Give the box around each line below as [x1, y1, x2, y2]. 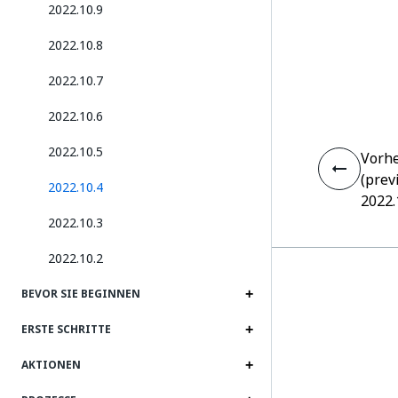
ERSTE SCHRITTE [21, 322, 111, 338]
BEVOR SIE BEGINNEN [21, 286, 140, 302]
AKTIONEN [21, 357, 81, 373]
